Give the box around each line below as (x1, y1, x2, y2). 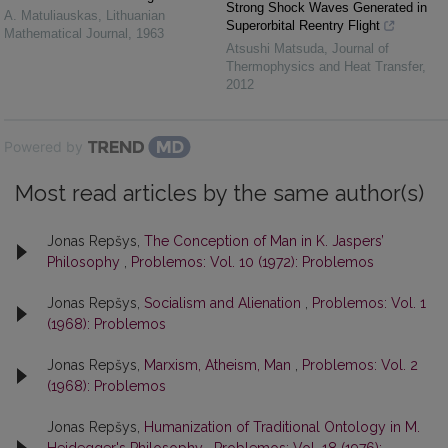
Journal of (332, 40, 389, 56)
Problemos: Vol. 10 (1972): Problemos (131, 253, 374, 270)
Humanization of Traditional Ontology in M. (144, 418, 420, 435)
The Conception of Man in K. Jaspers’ (144, 232, 384, 249)
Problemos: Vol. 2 (302, 356, 418, 373)
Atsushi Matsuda (226, 40, 324, 56)
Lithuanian (106, 7, 165, 23)
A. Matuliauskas (4, 7, 98, 23)
